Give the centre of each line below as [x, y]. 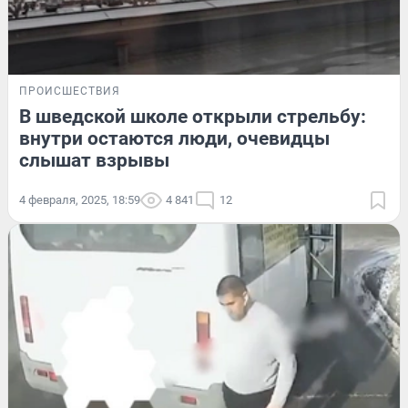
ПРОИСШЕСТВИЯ [70, 91]
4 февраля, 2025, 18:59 [80, 199]
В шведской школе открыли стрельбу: [193, 116]
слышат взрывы [94, 160]
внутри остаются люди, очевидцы [174, 138]
